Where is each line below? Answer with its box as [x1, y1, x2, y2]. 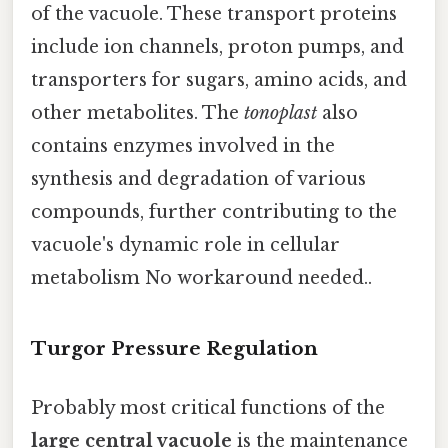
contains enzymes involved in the [31, 134, 335, 157]
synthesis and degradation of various [31, 167, 366, 190]
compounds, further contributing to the [31, 200, 397, 223]
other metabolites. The [31, 101, 244, 124]
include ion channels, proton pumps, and [31, 35, 404, 58]
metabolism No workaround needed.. [31, 266, 372, 289]
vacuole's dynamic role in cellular [31, 233, 340, 256]
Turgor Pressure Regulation [31, 336, 318, 360]
